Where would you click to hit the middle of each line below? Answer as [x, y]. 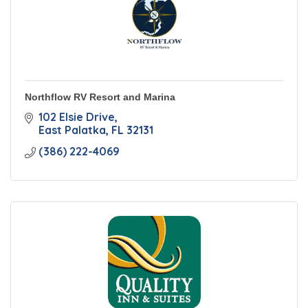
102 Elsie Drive [77, 117]
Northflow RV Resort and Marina [100, 97]
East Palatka [72, 130]
